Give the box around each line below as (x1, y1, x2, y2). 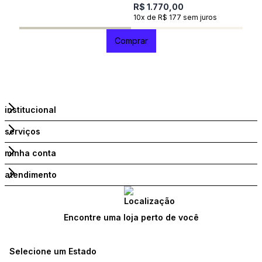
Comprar (114, 36, 148, 46)
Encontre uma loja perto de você (63, 212, 199, 222)
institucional (5, 105, 56, 115)
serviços (5, 126, 40, 136)
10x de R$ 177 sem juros (133, 13, 217, 22)
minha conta (5, 148, 56, 158)
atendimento (5, 170, 57, 180)
